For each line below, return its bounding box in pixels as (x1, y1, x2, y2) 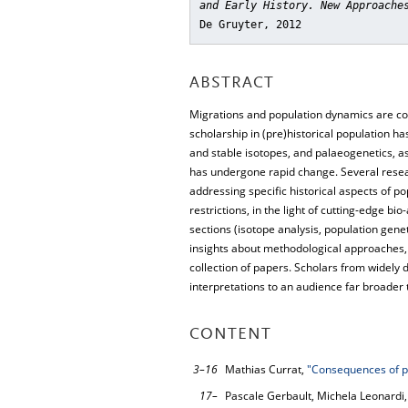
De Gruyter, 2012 (199, 18, 301, 31)
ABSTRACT (189, 76, 274, 92)
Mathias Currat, (225, 362, 307, 377)
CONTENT (189, 327, 271, 343)
